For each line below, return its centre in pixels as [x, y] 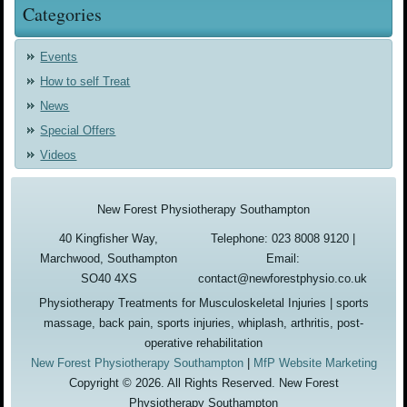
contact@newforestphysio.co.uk [283, 278]
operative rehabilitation [203, 342]
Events [59, 57]
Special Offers [78, 131]
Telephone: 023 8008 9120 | [283, 238]
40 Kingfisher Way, [109, 238]
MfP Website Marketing [315, 362]
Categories [63, 15]
